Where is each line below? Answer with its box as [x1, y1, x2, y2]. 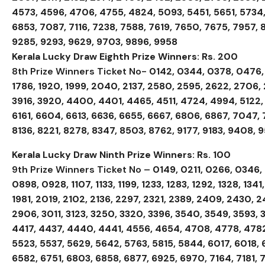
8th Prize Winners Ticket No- [12, 64, 149, 77]
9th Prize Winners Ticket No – [12, 163, 153, 176]
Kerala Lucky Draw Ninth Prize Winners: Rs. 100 [12, 148, 231, 161]
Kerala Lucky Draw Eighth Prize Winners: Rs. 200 [12, 50, 238, 63]
